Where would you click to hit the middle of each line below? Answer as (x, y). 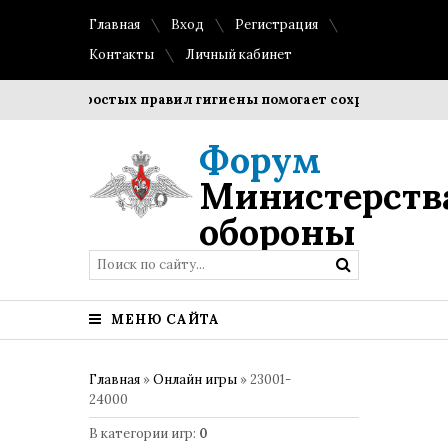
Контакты (121, 54)
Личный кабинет (238, 54)
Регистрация (276, 24)
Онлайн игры (195, 379)
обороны (277, 232)
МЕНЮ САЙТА (163, 319)
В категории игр (141, 433)
